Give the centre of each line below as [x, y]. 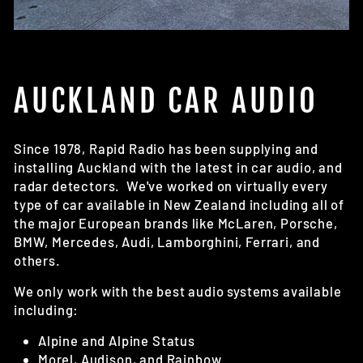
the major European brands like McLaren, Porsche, [176, 222]
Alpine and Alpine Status [117, 340]
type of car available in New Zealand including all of [179, 204]
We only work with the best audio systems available [178, 290]
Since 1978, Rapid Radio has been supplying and [167, 148]
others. [37, 260]
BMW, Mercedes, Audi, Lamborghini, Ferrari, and [167, 241]
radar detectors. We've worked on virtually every [171, 185]
